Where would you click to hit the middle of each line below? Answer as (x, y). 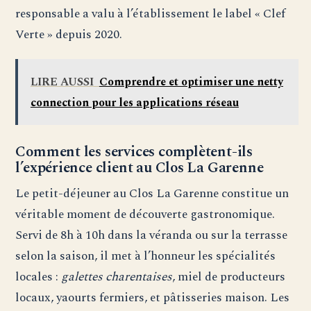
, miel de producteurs (229, 277)
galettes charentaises (117, 277)
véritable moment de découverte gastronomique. (145, 215)
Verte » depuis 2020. (69, 35)
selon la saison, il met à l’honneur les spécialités (146, 256)
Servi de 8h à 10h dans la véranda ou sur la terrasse (152, 235)
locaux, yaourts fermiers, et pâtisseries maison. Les (153, 298)
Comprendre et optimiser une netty (191, 82)
